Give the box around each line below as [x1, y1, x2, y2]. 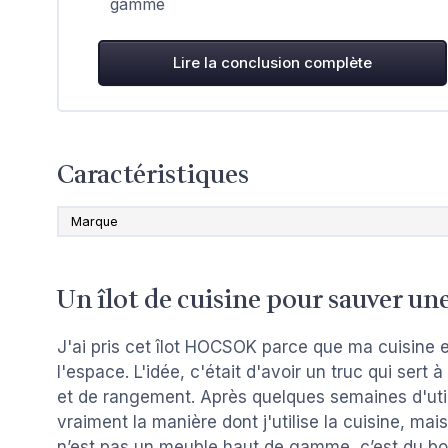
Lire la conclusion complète [173, 53, 372, 73]
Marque [71, 214, 118, 230]
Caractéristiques [57, 156, 249, 195]
